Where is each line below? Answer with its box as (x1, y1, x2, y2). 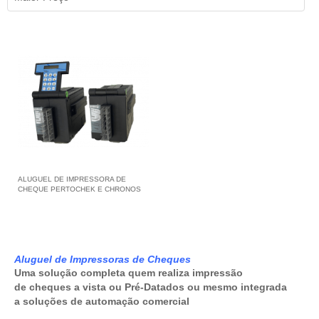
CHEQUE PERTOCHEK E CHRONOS (18, 184, 141, 193)
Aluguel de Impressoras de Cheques (14, 253, 191, 265)
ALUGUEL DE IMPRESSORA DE (18, 174, 126, 183)
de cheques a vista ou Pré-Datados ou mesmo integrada (14, 281, 287, 293)
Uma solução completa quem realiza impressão (14, 266, 243, 278)
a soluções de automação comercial (14, 295, 189, 307)
